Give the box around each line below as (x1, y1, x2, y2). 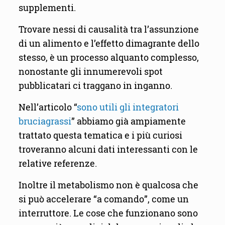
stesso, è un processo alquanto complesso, (18, 51, 199, 64)
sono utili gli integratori (76, 101, 179, 114)
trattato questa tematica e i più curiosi (18, 129, 182, 142)
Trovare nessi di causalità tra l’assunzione (18, 23, 199, 36)
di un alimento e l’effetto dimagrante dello (18, 37, 199, 50)
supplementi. (18, 2, 76, 15)
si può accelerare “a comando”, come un (18, 193, 189, 206)
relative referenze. (18, 157, 97, 170)
